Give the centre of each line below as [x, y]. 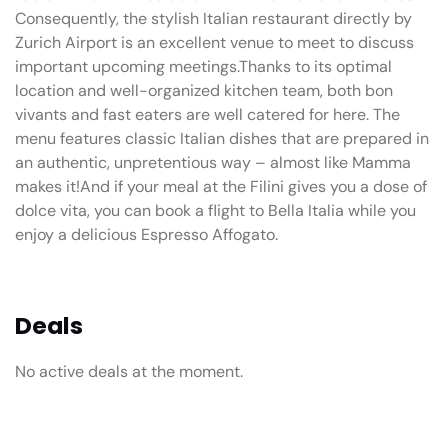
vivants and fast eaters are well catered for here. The [207, 114]
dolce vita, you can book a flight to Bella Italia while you [215, 210]
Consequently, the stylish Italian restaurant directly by [213, 18]
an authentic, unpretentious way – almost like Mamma [213, 162]
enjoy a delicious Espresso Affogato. [146, 234]
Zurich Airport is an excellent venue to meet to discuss [214, 42]
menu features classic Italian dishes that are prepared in [222, 138]
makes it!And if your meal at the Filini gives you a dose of [221, 186]
